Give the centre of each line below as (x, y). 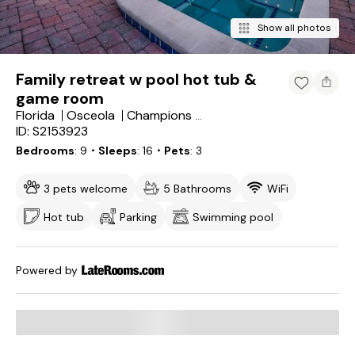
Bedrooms (45, 151)
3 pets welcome (86, 189)
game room (60, 98)
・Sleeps (112, 151)
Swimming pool (233, 217)
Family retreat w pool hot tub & (136, 79)
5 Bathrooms (197, 189)
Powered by (47, 270)
